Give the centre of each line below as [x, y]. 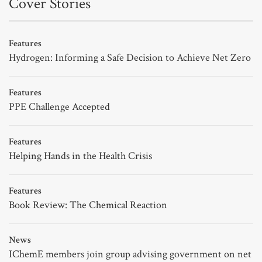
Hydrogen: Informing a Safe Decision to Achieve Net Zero [130, 57]
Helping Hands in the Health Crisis [80, 156]
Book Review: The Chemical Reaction [88, 205]
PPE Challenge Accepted [59, 106]
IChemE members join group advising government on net [130, 254]
